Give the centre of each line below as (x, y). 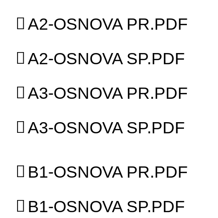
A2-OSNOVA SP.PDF (107, 58)
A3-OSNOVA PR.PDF (108, 93)
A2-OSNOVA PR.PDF (108, 24)
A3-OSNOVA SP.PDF (107, 127)
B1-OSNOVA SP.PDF (107, 206)
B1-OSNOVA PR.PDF (108, 172)
